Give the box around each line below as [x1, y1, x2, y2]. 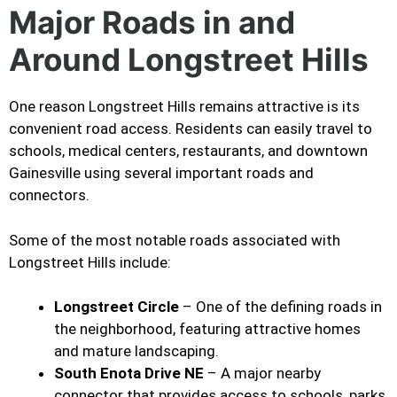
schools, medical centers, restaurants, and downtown [9, 142, 368, 160]
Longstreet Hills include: [9, 253, 171, 271]
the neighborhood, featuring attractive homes [54, 320, 361, 339]
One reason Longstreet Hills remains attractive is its [9, 97, 360, 116]
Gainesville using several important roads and [9, 164, 314, 183]
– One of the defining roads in [179, 298, 382, 316]
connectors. [9, 186, 90, 205]
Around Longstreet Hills [9, 41, 369, 79]
